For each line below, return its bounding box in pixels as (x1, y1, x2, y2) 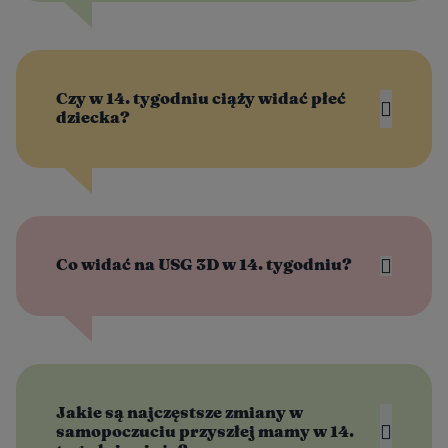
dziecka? (56, 109, 130, 126)
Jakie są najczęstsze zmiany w (56, 404, 303, 421)
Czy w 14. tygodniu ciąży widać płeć (56, 90, 346, 107)
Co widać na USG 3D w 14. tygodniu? (56, 256, 352, 273)
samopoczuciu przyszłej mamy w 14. (56, 423, 354, 440)
